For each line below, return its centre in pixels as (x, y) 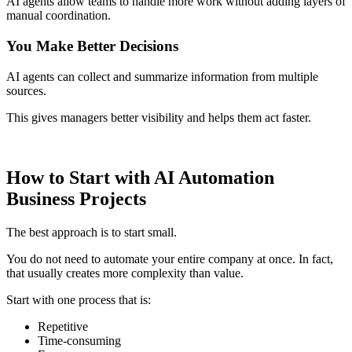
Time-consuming (79, 340)
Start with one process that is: (79, 299)
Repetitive (63, 326)
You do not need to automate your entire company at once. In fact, (170, 258)
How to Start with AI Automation (140, 177)
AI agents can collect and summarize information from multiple (162, 76)
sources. (26, 90)
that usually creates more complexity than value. (125, 273)
